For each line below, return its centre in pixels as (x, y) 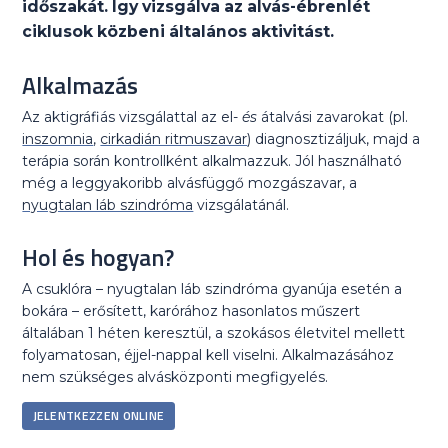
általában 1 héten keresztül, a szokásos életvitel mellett (214, 333)
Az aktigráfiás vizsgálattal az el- (132, 117)
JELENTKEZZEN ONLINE (98, 416)
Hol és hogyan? (98, 258)
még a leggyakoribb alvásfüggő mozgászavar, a (190, 183)
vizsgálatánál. (241, 205)
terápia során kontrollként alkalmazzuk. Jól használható (212, 161)
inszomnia (58, 139)
